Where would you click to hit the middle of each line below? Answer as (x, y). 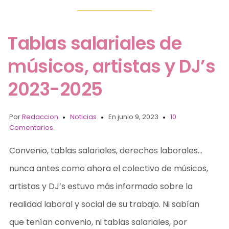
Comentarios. (32, 127)
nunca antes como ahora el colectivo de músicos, (109, 168)
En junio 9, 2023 (134, 117)
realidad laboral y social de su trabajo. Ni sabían (105, 204)
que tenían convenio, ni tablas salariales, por (98, 222)
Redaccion (40, 117)
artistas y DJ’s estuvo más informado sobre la (101, 186)
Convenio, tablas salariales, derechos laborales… (106, 150)
